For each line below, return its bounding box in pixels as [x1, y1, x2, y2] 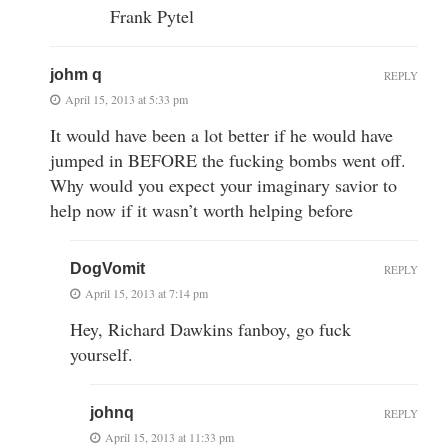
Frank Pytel [110, 3, 194, 28]
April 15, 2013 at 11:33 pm [105, 428, 234, 445]
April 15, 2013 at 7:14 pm [85, 284, 208, 301]
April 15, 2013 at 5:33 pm [65, 90, 188, 107]
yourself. [70, 341, 133, 366]
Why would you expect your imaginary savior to [50, 172, 397, 197]
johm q [50, 65, 102, 83]
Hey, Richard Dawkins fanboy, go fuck [70, 316, 351, 341]
